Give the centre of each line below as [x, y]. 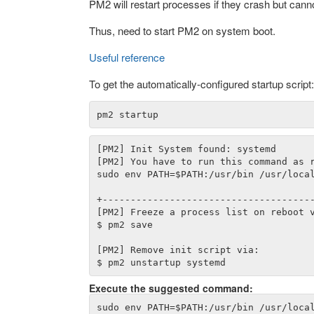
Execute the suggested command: [171, 288]
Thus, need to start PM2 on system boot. [182, 30]
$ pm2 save [124, 224]
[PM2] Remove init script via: [178, 250]
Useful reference [127, 57]
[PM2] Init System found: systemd [186, 149]
